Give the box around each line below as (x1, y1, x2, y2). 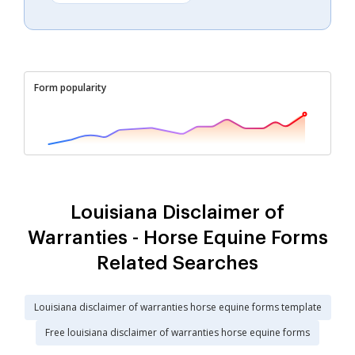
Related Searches (97, 253, 258, 273)
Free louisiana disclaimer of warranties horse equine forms (45, 325, 310, 339)
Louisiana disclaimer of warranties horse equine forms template (33, 300, 322, 314)
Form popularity (34, 80, 106, 94)
